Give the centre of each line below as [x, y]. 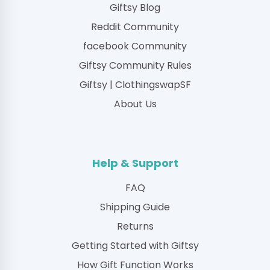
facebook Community [135, 46]
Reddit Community [135, 27]
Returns [135, 227]
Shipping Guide [135, 207]
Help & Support [135, 163]
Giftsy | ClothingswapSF [135, 85]
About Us [135, 104]
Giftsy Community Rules [135, 66]
